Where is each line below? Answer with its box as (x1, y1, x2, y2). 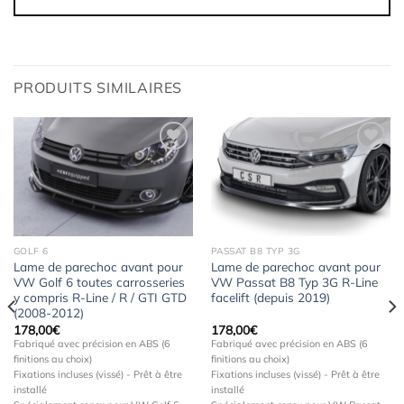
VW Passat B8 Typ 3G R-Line (210, 274, 378, 290)
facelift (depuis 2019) (210, 289, 330, 306)
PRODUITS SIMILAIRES (14, 78, 183, 96)
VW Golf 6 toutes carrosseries (13, 274, 185, 290)
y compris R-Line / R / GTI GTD (13, 289, 187, 306)
